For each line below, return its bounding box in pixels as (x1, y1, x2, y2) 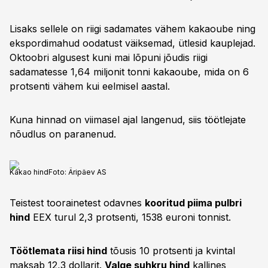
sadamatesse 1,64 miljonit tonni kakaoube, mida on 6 (10, 66, 249, 78)
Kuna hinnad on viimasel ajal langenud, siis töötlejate (10, 114, 246, 126)
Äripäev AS (68, 167, 106, 176)
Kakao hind (10, 167, 48, 176)
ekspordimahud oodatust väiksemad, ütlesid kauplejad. (10, 37, 255, 49)
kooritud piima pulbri (145, 197, 242, 209)
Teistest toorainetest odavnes (10, 197, 145, 209)
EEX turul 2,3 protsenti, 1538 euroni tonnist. (30, 211, 231, 223)
